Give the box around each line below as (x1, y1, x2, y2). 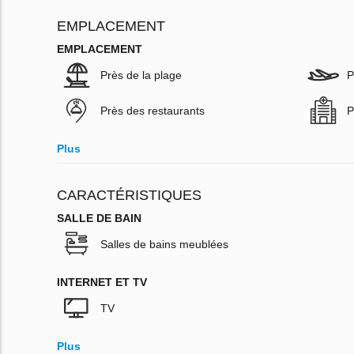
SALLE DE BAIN (57, 212, 141, 225)
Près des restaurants (100, 104, 205, 118)
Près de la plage (100, 69, 182, 82)
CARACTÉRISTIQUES (57, 187, 201, 204)
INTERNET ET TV (57, 276, 147, 289)
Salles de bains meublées (100, 238, 228, 251)
